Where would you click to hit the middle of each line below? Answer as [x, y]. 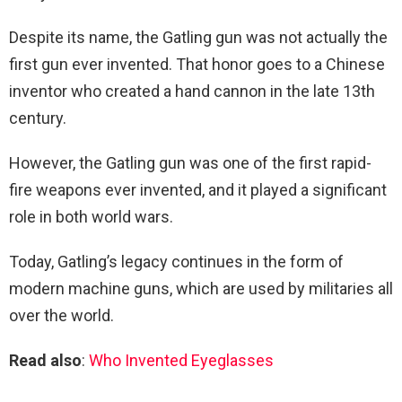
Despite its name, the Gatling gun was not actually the [198, 38]
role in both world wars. [91, 217]
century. [38, 118]
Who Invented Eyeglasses [181, 361]
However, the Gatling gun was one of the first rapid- [190, 163]
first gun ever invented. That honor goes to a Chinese [197, 65]
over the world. [61, 316]
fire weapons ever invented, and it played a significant [198, 190]
